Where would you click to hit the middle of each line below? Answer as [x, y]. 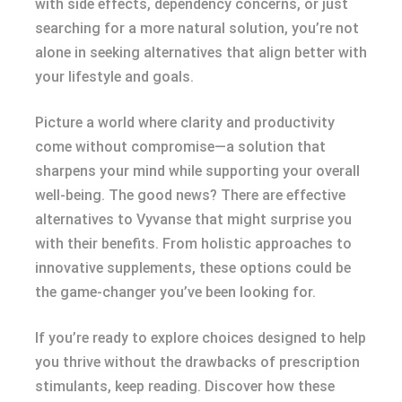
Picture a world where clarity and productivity [185, 122]
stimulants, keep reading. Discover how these [185, 386]
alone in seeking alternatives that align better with [201, 52]
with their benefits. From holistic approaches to [193, 244]
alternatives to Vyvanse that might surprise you [193, 219]
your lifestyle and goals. [114, 77]
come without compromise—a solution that [180, 147]
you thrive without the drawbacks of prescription [197, 362]
